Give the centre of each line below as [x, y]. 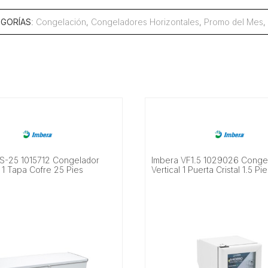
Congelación [61, 22]
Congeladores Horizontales [145, 22]
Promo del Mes [234, 22]
